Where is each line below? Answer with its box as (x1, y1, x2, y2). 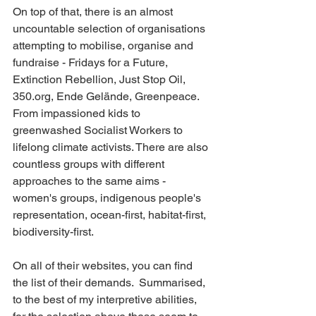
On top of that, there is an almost (13, 4, 176, 18)
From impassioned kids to (13, 106, 143, 120)
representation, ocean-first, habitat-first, (13, 207, 209, 221)
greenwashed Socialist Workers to (13, 123, 186, 137)
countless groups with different (13, 157, 167, 171)
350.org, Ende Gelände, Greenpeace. (13, 89, 202, 103)
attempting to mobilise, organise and (13, 38, 196, 52)
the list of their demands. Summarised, (13, 275, 208, 289)
